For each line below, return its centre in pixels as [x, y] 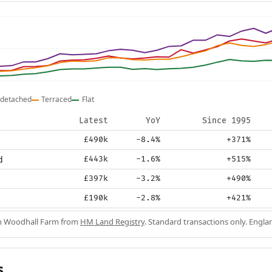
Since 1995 [226, 121]
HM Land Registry [112, 222]
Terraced [57, 100]
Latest [93, 121]
